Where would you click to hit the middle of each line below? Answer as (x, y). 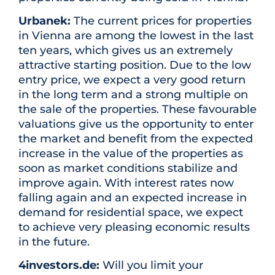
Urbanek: (45, 21)
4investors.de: (59, 265)
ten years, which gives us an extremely (126, 51)
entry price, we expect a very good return (132, 80)
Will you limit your (151, 265)
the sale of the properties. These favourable (137, 110)
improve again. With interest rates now (126, 183)
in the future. (54, 242)
